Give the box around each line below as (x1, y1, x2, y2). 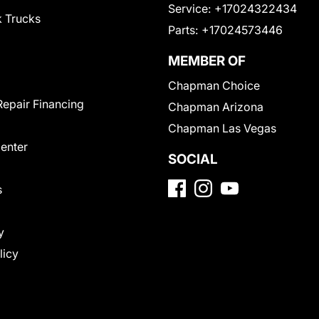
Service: (168, 1, 211, 16)
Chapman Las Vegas (168, 121, 276, 136)
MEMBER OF (168, 53, 246, 70)
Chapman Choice (168, 78, 260, 93)
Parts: (168, 23, 198, 38)
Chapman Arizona (168, 100, 263, 115)
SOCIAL (168, 151, 218, 168)
